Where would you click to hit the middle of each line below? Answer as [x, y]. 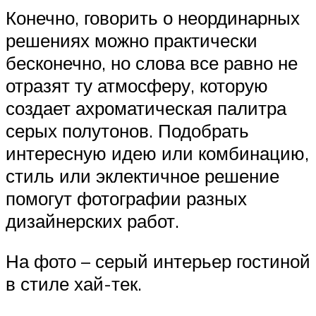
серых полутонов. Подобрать [127, 130]
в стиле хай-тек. [74, 284]
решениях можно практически [132, 40]
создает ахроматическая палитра [146, 108]
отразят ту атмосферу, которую [137, 85]
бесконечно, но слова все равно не [152, 62]
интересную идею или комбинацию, [157, 153]
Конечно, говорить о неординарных [153, 17]
